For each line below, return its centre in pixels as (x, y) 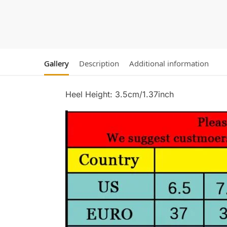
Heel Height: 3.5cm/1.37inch (119, 94)
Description (99, 64)
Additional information (169, 64)
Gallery (56, 64)
